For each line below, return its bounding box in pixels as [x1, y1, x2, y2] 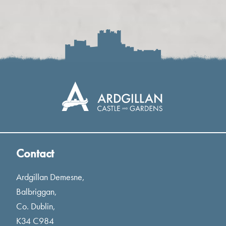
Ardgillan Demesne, [16, 171, 85, 183]
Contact [16, 145, 54, 161]
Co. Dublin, [16, 200, 55, 212]
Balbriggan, [16, 185, 57, 197]
